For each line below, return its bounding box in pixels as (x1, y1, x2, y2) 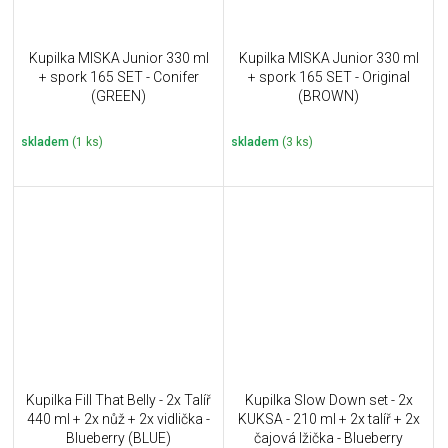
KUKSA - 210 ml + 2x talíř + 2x (237, 410, 420, 427)
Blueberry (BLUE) (66, 429, 171, 446)
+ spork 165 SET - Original (247, 69, 410, 86)
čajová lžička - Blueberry (254, 429, 403, 446)
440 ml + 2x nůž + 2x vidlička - (27, 410, 210, 427)
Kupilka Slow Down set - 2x (244, 391, 413, 408)
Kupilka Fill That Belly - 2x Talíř (26, 391, 211, 408)
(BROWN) (298, 88, 359, 105)
